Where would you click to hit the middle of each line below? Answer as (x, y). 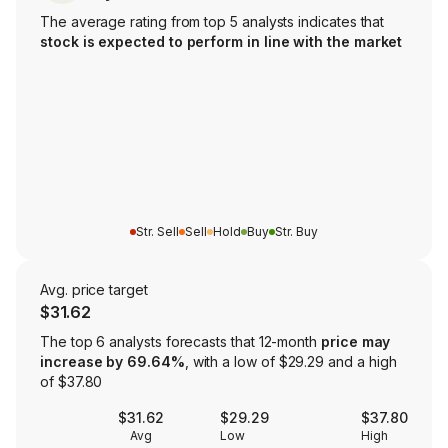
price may (356, 342)
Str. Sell (157, 232)
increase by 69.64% (112, 362)
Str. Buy (296, 232)
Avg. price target (94, 290)
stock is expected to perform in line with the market (221, 42)
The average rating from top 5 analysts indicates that (212, 22)
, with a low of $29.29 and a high (290, 362)
